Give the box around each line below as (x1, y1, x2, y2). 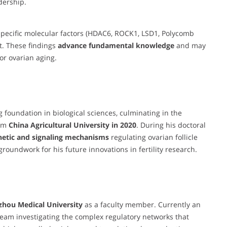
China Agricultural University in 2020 (9, 120, 136, 130)
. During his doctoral (136, 120, 206, 130)
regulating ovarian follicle (109, 132, 198, 142)
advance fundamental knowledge (58, 41, 174, 51)
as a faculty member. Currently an (83, 200, 201, 210)
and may (174, 41, 206, 51)
